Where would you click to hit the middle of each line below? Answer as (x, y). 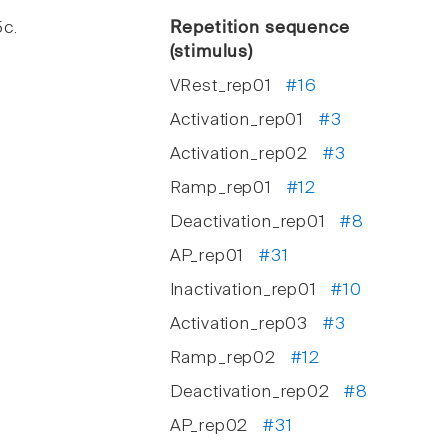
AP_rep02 (216, 427)
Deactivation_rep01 (255, 223)
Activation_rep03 (246, 325)
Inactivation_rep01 (250, 291)
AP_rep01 (214, 257)
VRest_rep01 (228, 87)
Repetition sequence (259, 29)
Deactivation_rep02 (257, 393)
